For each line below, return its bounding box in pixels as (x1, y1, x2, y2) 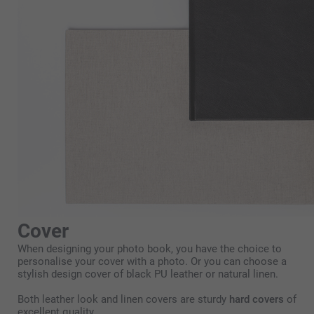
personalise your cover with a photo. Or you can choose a (18, 255, 287, 268)
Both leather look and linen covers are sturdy (18, 293, 229, 306)
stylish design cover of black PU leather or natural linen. (18, 268, 278, 281)
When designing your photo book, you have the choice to (18, 243, 282, 256)
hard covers (229, 293, 284, 306)
